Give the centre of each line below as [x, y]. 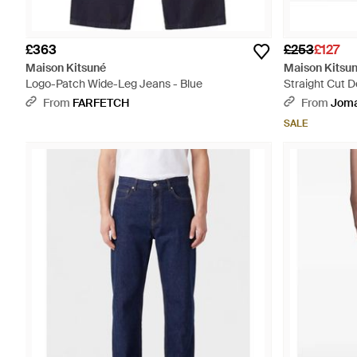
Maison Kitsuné [66, 68]
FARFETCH [101, 103]
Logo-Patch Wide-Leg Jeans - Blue [114, 84]
